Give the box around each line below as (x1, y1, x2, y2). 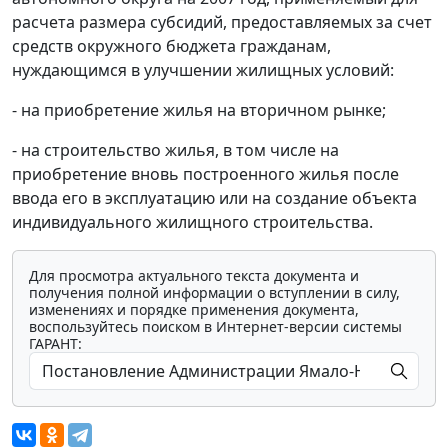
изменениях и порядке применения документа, (29, 299, 359, 319)
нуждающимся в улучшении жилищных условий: (12, 58, 394, 81)
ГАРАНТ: (29, 333, 82, 353)
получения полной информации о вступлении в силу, (29, 282, 400, 302)
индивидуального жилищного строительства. (12, 210, 373, 233)
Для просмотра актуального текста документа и (29, 265, 359, 285)
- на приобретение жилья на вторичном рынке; (12, 98, 386, 121)
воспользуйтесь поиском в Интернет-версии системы (29, 316, 402, 336)
